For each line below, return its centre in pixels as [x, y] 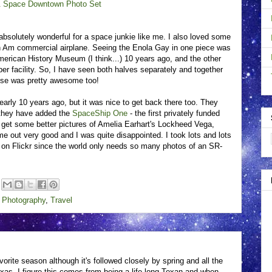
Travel [61, 200]
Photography [24, 200]
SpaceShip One [100, 113]
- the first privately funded [174, 113]
